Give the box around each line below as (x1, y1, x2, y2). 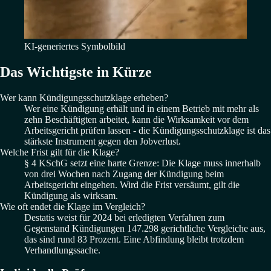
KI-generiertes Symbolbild (24, 41, 125, 51)
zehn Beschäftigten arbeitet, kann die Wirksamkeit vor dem (24, 114, 249, 125)
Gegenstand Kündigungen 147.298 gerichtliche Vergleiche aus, (24, 223, 266, 233)
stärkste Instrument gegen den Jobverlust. (24, 135, 181, 146)
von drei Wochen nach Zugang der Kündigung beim (24, 168, 224, 179)
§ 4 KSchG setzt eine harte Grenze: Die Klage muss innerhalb (24, 157, 261, 168)
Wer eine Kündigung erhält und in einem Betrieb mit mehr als (24, 103, 259, 114)
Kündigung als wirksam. (24, 190, 118, 201)
